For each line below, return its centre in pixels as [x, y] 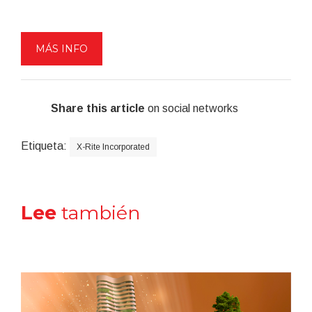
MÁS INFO [62, 48]
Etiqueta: [44, 146]
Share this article [97, 108]
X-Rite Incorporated [113, 147]
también [99, 212]
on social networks [191, 108]
